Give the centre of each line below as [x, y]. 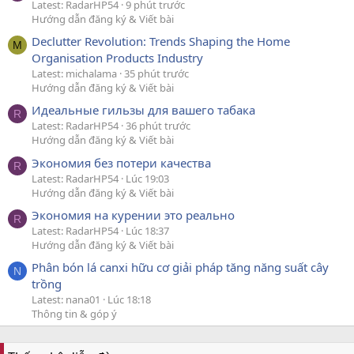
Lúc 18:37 [147, 230]
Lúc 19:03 [147, 178]
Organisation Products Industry [117, 58]
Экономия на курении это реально [133, 215]
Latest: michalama [74, 73]
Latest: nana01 [66, 300]
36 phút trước [158, 126]
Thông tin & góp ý [74, 314]
